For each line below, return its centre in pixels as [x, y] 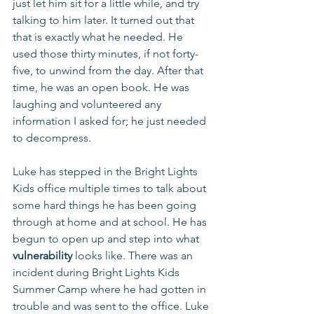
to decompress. [53, 138]
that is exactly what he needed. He [99, 37]
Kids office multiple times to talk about [111, 189]
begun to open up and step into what [107, 239]
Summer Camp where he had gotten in [111, 289]
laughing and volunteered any [88, 104]
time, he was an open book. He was [102, 88]
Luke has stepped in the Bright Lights [107, 172]
